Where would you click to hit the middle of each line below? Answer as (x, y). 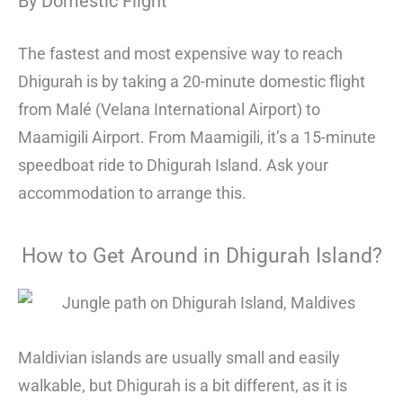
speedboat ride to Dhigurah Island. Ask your (173, 166)
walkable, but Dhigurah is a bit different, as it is (183, 386)
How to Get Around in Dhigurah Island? (201, 256)
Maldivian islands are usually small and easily (179, 358)
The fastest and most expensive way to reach (180, 54)
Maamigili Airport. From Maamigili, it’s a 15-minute (197, 138)
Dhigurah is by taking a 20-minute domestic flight (192, 82)
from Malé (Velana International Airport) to (169, 110)
